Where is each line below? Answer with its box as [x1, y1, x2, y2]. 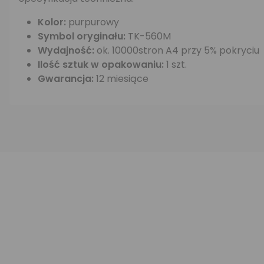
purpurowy [68, 15, 119, 29]
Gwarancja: [38, 72, 94, 85]
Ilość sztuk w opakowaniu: [38, 58, 164, 71]
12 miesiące [94, 72, 148, 85]
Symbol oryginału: [38, 29, 126, 43]
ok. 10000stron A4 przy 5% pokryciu [97, 44, 259, 57]
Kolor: [38, 15, 68, 29]
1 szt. [164, 58, 187, 71]
